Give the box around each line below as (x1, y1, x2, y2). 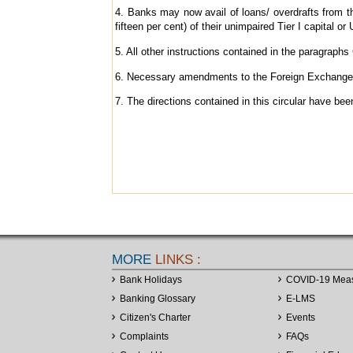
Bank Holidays (120, 273, 182, 285)
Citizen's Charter (120, 311, 191, 323)
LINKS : (151, 251, 201, 267)
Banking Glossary (120, 292, 195, 304)
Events (286, 311, 316, 323)
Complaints (120, 330, 169, 342)
